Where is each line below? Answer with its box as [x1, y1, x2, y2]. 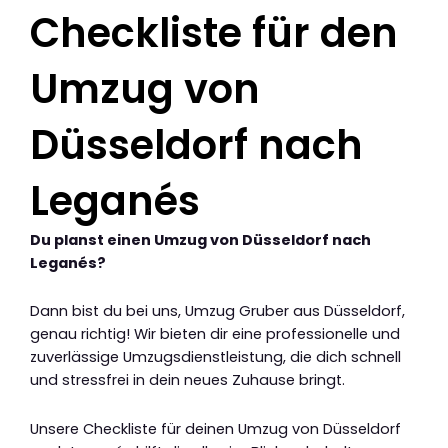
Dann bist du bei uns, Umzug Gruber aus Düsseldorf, [30, 301, 405, 322]
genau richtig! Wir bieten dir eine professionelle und [30, 324, 400, 345]
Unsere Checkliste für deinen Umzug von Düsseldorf [30, 419, 401, 439]
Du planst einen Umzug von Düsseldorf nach [30, 229, 371, 250]
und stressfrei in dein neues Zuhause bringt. [30, 370, 345, 391]
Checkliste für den [30, 4, 398, 61]
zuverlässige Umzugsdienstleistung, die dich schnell [30, 347, 401, 368]
